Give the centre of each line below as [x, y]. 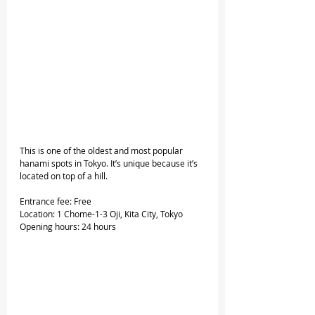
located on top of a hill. [64, 176]
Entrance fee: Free [56, 201]
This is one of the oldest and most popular [102, 151]
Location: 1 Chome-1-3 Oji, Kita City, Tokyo [101, 214]
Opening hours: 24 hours [68, 227]
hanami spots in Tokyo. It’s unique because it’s [110, 163]
